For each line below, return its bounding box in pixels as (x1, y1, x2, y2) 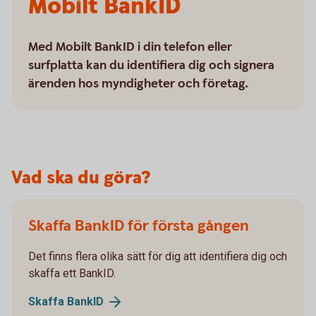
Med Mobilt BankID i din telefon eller (28, 39, 232, 55)
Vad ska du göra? (11, 166, 150, 190)
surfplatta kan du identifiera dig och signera (28, 57, 274, 73)
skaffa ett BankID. (28, 267, 119, 280)
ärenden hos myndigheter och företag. (28, 75, 248, 92)
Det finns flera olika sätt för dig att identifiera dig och (28, 250, 287, 263)
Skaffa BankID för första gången (28, 216, 249, 236)
